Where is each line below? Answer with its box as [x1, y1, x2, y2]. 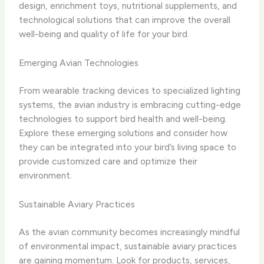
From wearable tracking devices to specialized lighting [19, 84, 241, 96]
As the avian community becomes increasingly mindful [19, 226, 240, 238]
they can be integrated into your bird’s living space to [19, 141, 237, 153]
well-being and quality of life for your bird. [19, 28, 190, 39]
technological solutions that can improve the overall [19, 14, 231, 25]
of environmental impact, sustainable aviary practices [19, 240, 237, 252]
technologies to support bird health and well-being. [19, 113, 227, 124]
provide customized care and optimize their [19, 155, 198, 167]
